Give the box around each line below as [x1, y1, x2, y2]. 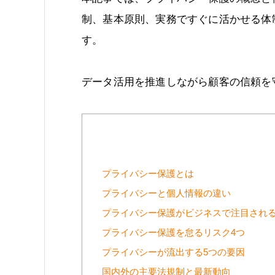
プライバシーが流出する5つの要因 [102, 247, 245, 258]
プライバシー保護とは [102, 169, 194, 179]
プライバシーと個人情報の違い [102, 188, 231, 199]
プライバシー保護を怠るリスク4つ [102, 228, 245, 238]
